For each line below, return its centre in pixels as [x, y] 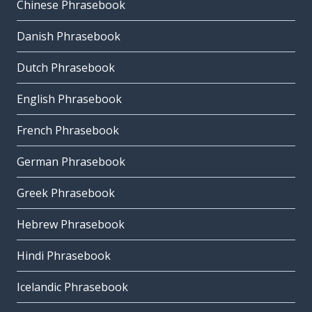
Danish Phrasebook [69, 37]
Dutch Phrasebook [66, 68]
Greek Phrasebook [66, 193]
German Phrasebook [71, 162]
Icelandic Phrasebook [72, 287]
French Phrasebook [68, 131]
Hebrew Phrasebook [71, 225]
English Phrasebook [69, 99]
